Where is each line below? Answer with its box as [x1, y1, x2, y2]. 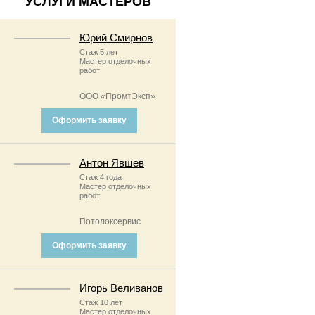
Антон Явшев [79, 156, 144, 169]
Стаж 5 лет [79, 47, 118, 56]
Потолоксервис [79, 216, 141, 226]
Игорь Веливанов [79, 281, 163, 294]
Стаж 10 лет [79, 297, 122, 307]
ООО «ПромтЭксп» [79, 91, 155, 101]
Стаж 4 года [79, 172, 122, 181]
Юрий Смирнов [79, 31, 153, 44]
